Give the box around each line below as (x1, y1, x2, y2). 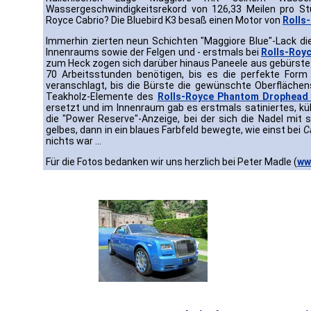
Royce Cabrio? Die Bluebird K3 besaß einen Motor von (46, 15, 283, 26)
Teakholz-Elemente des (46, 91, 158, 103)
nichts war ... (46, 135, 101, 147)
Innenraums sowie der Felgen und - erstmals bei (46, 47, 262, 58)
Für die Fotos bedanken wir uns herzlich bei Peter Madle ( (46, 156, 297, 168)
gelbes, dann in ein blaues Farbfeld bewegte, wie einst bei (46, 124, 303, 136)
